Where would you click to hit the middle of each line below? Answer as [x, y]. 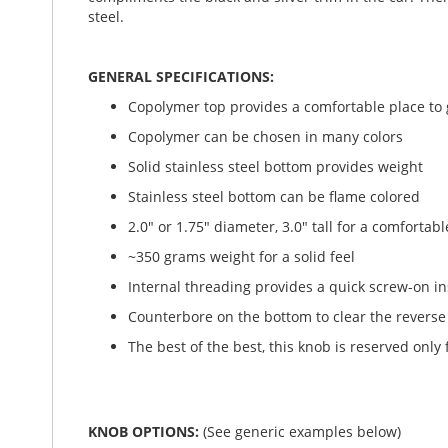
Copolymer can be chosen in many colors [265, 136]
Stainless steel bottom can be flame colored [274, 196]
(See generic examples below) [302, 431]
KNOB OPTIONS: [145, 431]
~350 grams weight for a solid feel [241, 256]
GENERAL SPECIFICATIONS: [181, 76]
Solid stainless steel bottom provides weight [275, 166]
